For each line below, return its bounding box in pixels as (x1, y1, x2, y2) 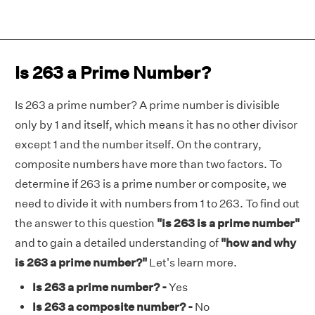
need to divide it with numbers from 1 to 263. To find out (15, 197, 300, 210)
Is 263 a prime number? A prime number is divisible (15, 98, 280, 112)
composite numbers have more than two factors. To (15, 157, 282, 171)
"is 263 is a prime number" (157, 217, 300, 230)
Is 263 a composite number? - (32, 300, 193, 314)
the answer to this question (15, 217, 157, 230)
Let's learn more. (147, 256, 237, 269)
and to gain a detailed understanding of (15, 236, 221, 250)
